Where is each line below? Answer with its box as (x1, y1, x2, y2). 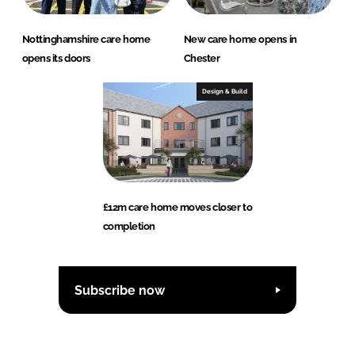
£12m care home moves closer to (102, 201, 253, 214)
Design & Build (201, 87, 247, 96)
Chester (183, 52, 220, 65)
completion (102, 220, 156, 233)
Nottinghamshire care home (21, 33, 151, 46)
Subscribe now (74, 282, 165, 298)
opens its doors (21, 52, 90, 65)
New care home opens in (183, 33, 297, 46)
